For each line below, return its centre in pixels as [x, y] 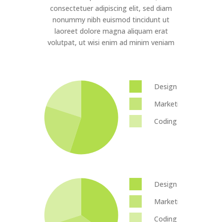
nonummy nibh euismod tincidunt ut [111, 20]
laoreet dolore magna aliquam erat [111, 31]
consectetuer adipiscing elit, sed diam [111, 8]
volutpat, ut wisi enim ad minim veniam [111, 43]
